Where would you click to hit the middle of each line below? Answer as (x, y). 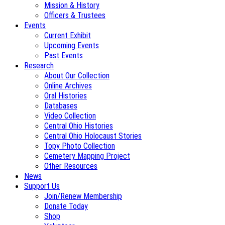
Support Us (42, 186)
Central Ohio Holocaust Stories (93, 136)
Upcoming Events (72, 45)
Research (39, 66)
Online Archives (68, 86)
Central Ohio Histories (79, 126)
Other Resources (71, 166)
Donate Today (66, 206)
